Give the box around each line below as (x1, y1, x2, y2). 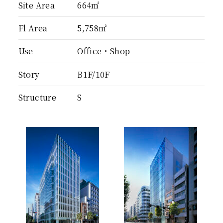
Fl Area (18, 21, 48, 34)
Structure (18, 91, 57, 104)
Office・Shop (77, 45, 130, 57)
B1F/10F (77, 68, 110, 80)
